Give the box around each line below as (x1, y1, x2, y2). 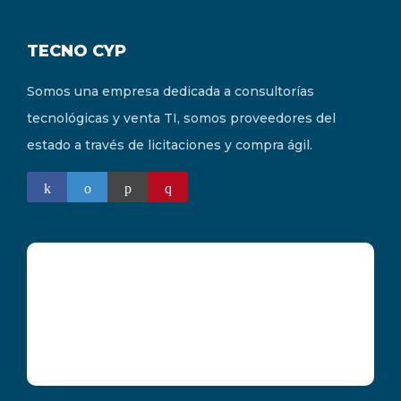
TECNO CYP (27, 41, 126, 62)
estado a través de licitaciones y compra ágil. (27, 137, 312, 154)
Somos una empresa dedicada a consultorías (27, 83, 314, 100)
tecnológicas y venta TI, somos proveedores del (27, 110, 336, 127)
